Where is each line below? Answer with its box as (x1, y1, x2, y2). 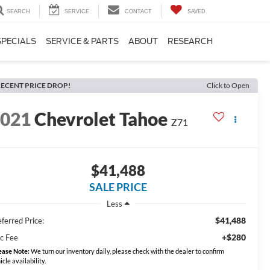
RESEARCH (168, 37, 213, 46)
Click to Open (207, 81, 250, 90)
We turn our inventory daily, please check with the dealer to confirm (30, 246, 225, 255)
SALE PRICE (89, 180, 147, 194)
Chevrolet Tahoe (34, 108, 168, 130)
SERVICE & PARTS (46, 37, 119, 46)
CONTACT (125, 8, 152, 15)
